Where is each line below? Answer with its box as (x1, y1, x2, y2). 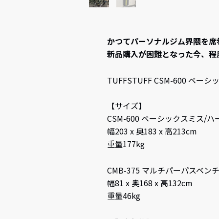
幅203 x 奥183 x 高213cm (107, 125, 197, 137)
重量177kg (107, 137, 145, 150)
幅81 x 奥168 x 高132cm (107, 176, 193, 189)
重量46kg (107, 189, 140, 201)
